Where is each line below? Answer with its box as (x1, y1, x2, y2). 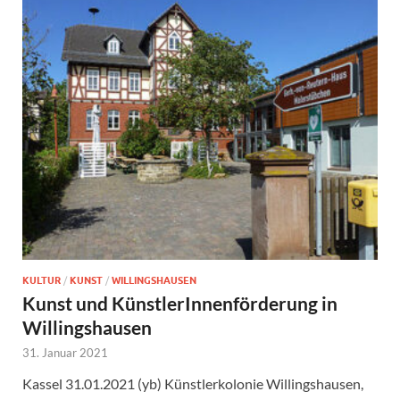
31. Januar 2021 (22, 346, 108, 361)
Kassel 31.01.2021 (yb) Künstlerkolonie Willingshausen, (22, 375, 363, 393)
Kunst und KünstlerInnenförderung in (22, 292, 337, 315)
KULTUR (22, 274, 61, 287)
